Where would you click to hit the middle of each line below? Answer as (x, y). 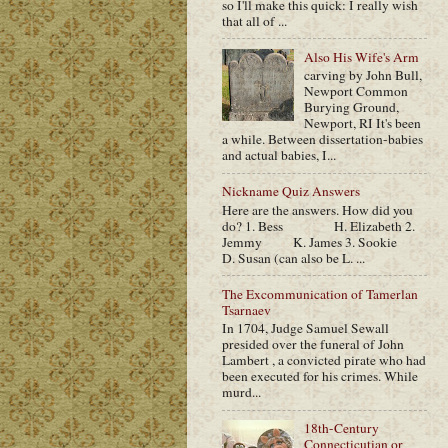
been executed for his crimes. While (320, 376)
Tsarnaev (246, 309)
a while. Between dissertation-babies (322, 139)
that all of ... (254, 20)
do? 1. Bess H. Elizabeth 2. (318, 225)
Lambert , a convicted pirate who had (324, 360)
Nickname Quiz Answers (291, 191)
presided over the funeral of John (313, 344)
